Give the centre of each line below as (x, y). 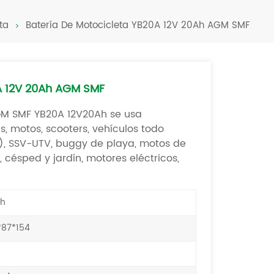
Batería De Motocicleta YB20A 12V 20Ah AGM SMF (137, 25)
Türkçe (191, 17)
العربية (189, 72)
